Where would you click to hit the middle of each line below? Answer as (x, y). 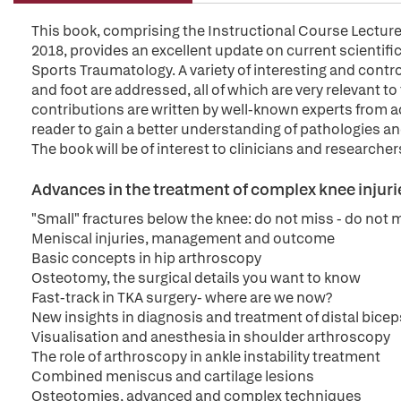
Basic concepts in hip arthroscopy (146, 258)
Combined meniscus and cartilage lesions (173, 376)
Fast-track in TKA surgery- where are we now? (182, 298)
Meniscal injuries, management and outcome (183, 239)
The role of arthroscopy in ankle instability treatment (206, 357)
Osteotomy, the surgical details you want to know (196, 278)
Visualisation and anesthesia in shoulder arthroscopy (211, 337)
